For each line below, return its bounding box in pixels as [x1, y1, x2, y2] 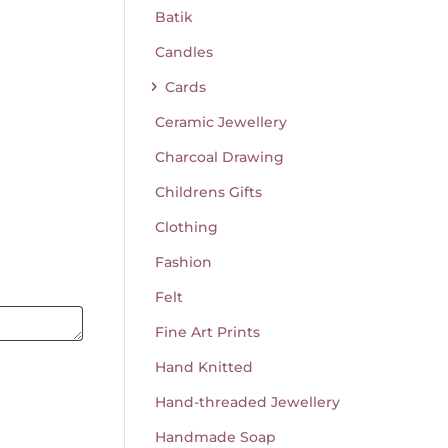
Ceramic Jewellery [154, 112, 287, 131]
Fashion [154, 252, 212, 271]
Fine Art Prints [154, 322, 260, 341]
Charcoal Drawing [154, 147, 284, 166]
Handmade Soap [154, 427, 276, 446]
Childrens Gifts [154, 182, 262, 201]
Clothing [154, 217, 218, 236]
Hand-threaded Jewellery [154, 392, 340, 411]
